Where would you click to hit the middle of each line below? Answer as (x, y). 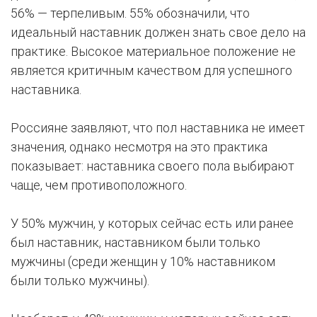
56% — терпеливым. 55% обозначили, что (130, 13)
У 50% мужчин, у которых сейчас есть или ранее (152, 224)
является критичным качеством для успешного (151, 71)
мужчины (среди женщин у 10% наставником (143, 262)
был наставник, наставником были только (136, 243)
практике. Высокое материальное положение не (153, 52)
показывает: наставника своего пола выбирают (152, 166)
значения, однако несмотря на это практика (139, 147)
